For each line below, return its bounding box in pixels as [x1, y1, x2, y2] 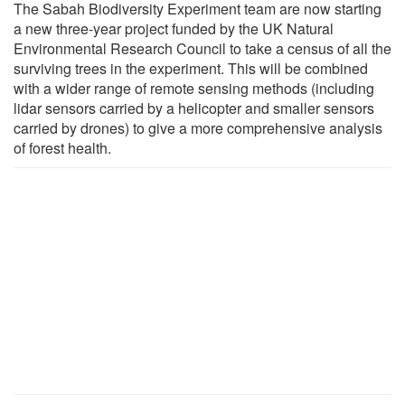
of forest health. [14, 137, 111, 158]
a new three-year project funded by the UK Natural [14, 17, 334, 39]
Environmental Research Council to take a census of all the [14, 37, 391, 59]
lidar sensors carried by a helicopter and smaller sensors [14, 97, 374, 118]
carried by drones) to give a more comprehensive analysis [14, 117, 382, 138]
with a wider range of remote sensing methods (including [14, 77, 374, 99]
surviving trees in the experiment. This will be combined [14, 57, 368, 79]
